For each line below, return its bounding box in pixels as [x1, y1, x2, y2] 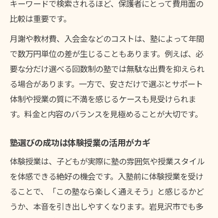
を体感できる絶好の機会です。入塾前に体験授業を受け [10, 170, 203, 182]
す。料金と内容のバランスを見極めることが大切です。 [10, 108, 202, 120]
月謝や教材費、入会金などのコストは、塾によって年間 [10, 33, 204, 45]
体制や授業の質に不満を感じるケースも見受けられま [10, 93, 196, 105]
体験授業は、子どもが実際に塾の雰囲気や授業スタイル [10, 155, 204, 167]
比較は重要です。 [10, 13, 71, 25]
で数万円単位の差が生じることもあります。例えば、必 [10, 48, 203, 60]
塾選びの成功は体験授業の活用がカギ [10, 136, 150, 149]
